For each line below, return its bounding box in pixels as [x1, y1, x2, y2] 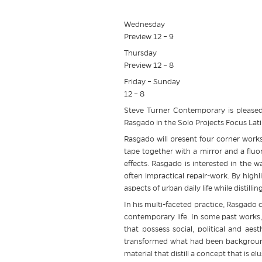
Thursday [124, 49, 157, 57]
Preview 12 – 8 [124, 61, 174, 70]
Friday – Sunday [124, 78, 180, 86]
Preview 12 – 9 [124, 33, 174, 41]
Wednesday [124, 20, 165, 29]
